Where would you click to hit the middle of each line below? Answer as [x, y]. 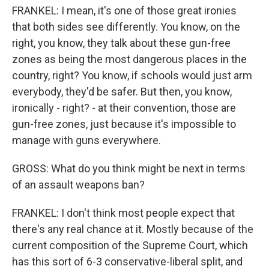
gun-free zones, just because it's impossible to [124, 124]
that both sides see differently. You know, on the [126, 27]
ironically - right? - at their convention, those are [124, 108]
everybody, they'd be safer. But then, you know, [122, 92]
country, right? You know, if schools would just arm [132, 76]
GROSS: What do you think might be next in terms [129, 169]
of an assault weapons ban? [78, 185]
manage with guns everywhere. [86, 141]
